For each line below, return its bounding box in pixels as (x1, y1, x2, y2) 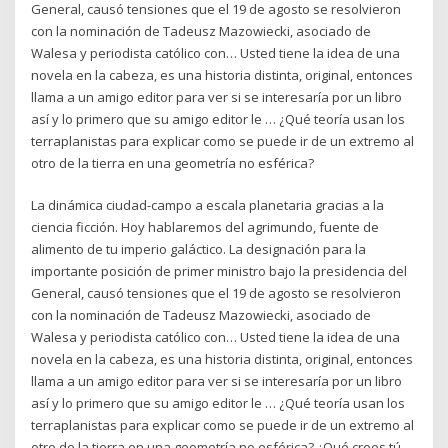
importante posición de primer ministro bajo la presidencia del (31, 262, 408, 281)
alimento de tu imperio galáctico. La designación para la (31, 240, 367, 259)
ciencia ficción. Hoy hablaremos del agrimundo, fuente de (31, 218, 380, 237)
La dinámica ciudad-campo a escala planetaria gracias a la (31, 196, 385, 215)
